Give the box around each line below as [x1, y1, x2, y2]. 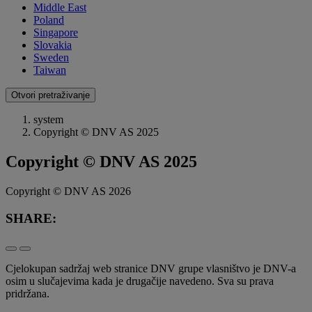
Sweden [33, 52, 69, 64]
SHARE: [6, 210, 56, 226]
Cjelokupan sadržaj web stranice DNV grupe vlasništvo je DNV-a [6, 263, 296, 275]
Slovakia [33, 39, 72, 52]
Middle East [33, 1, 86, 14]
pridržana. [6, 288, 49, 300]
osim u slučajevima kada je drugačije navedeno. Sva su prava [6, 275, 274, 288]
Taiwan [33, 64, 66, 77]
